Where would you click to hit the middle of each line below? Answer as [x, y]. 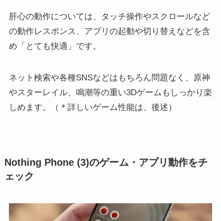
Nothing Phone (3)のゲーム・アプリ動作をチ [106, 162]
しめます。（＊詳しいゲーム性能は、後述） [92, 108]
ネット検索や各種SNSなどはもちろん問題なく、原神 [109, 78]
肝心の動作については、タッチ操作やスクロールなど [109, 16]
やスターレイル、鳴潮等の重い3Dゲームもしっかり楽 [110, 93]
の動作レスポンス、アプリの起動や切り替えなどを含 [109, 31]
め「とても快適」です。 [55, 46]
